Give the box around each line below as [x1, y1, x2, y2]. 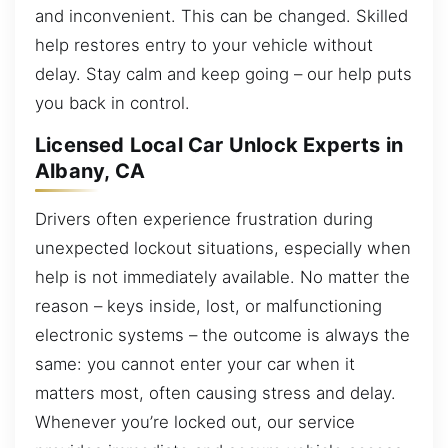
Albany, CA [35, 159, 145, 184]
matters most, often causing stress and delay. [35, 382, 396, 403]
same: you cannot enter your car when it [35, 353, 355, 374]
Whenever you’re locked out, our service [35, 411, 355, 432]
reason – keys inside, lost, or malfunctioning [35, 295, 382, 316]
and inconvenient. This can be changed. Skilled [35, 5, 408, 26]
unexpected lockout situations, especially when [35, 237, 411, 258]
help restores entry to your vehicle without [35, 34, 373, 55]
